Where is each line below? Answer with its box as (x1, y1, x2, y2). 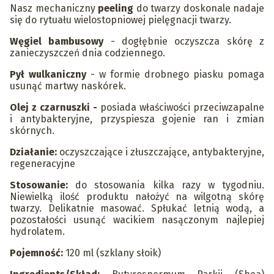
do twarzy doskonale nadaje (136, 2, 264, 15)
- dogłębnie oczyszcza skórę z (110, 35, 265, 48)
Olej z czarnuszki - (10, 102, 100, 114)
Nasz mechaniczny (10, 2, 98, 15)
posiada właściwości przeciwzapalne (100, 102, 264, 114)
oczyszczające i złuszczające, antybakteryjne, (59, 146, 264, 158)
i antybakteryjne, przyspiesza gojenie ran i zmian (10, 113, 264, 125)
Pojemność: (10, 247, 63, 259)
